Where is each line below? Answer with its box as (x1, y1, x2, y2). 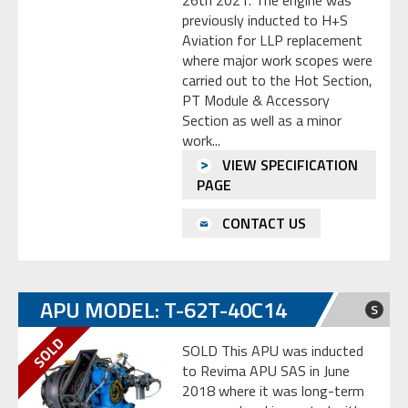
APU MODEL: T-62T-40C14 (40, 292, 287, 326)
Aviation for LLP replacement (182, 29, 362, 52)
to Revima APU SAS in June (182, 359, 350, 382)
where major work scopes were (182, 49, 372, 72)
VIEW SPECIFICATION (219, 154, 358, 177)
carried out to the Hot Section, (182, 69, 372, 92)
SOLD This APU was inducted (182, 339, 363, 362)
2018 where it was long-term (182, 379, 364, 402)
